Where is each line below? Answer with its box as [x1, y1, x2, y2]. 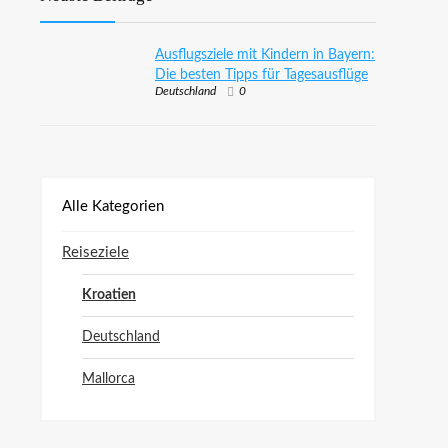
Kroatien [82, 287, 136, 302]
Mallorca [82, 371, 135, 386]
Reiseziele [62, 244, 129, 260]
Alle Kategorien [62, 198, 164, 214]
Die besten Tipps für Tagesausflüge [155, 68, 368, 82]
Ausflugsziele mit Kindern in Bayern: [155, 48, 375, 62]
